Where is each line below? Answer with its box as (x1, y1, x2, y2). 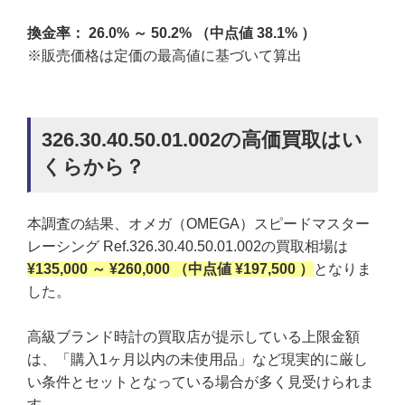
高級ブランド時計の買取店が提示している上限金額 (27, 329, 360, 345)
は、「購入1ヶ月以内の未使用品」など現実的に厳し (27, 352, 368, 368)
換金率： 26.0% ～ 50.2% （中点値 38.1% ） (27, 24, 316, 41)
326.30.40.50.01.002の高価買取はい (42, 127, 363, 151)
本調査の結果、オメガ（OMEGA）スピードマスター (27, 215, 370, 231)
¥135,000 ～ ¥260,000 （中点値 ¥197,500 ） (27, 260, 314, 277)
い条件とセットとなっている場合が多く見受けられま (27, 374, 374, 391)
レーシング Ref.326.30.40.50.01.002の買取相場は (27, 238, 348, 254)
